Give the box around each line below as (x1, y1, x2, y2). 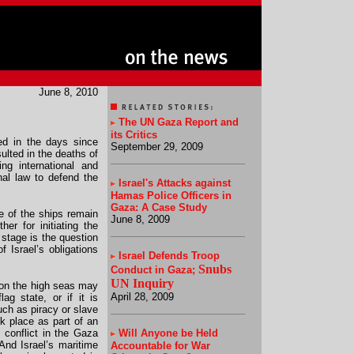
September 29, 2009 (111, 141, 203, 153)
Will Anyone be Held (119, 327, 218, 339)
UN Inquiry (111, 277, 174, 290)
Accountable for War (111, 340, 210, 352)
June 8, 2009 (111, 213, 170, 225)
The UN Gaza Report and (119, 116, 239, 128)
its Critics (111, 129, 157, 141)
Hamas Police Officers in (111, 190, 232, 201)
